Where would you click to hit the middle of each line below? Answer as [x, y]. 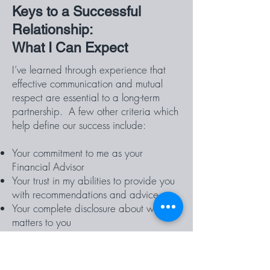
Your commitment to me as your [77, 153]
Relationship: [52, 30]
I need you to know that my [70, 250]
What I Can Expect [70, 48]
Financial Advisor [48, 167]
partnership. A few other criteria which [95, 111]
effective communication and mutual [87, 83]
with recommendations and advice [85, 194]
